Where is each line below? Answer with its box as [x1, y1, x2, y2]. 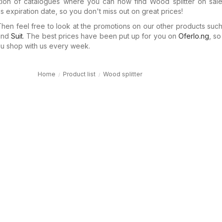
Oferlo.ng [178, 32, 210, 40]
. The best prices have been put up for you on [23, 32, 179, 40]
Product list [63, 70, 96, 78]
